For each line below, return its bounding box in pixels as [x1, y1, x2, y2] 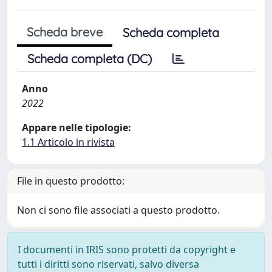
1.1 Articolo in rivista [22, 135, 115, 149]
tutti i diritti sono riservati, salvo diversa [18, 257, 199, 271]
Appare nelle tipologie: [22, 121, 131, 134]
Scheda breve [27, 24, 103, 39]
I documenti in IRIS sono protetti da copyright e [18, 243, 236, 256]
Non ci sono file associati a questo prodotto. [17, 203, 220, 217]
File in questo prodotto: [17, 174, 124, 188]
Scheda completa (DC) [27, 51, 152, 66]
